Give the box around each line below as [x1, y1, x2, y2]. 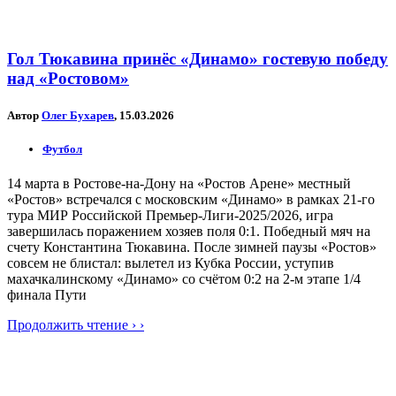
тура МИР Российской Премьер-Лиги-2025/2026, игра [7, 207, 333, 223]
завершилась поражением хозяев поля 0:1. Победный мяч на [7, 223, 370, 239]
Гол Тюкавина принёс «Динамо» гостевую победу [7, 49, 388, 69]
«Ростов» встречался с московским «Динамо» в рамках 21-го [7, 191, 375, 207]
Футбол [42, 141, 82, 156]
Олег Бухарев [42, 108, 114, 122]
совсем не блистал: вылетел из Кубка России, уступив [7, 255, 334, 270]
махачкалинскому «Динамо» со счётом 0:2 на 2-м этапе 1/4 [7, 270, 361, 286]
